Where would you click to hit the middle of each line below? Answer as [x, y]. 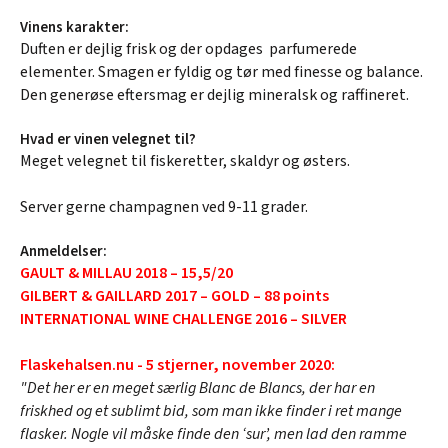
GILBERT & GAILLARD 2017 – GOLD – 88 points [174, 295]
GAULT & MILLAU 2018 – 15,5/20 [126, 272]
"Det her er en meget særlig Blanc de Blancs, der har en [197, 387]
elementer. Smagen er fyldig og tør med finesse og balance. [221, 71]
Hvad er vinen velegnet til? [108, 139]
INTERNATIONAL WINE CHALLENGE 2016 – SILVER [183, 318]
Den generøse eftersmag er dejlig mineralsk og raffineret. [214, 94]
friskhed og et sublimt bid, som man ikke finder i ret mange [211, 410]
